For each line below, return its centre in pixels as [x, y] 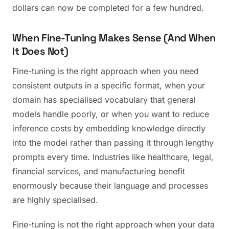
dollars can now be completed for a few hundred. [108, 8]
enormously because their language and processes [110, 186]
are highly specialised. [55, 200]
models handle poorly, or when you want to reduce [111, 114]
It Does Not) [40, 51]
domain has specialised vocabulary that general [104, 100]
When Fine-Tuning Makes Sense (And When [114, 38]
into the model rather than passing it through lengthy [113, 143]
